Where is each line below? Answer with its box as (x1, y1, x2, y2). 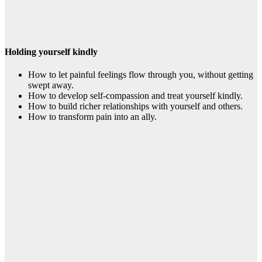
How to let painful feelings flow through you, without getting (28, 69, 253, 80)
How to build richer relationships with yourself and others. (28, 101, 243, 111)
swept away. (28, 80, 74, 90)
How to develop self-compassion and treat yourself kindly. (28, 90, 243, 101)
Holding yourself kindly (5, 46, 98, 57)
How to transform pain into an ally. (28, 111, 157, 122)
